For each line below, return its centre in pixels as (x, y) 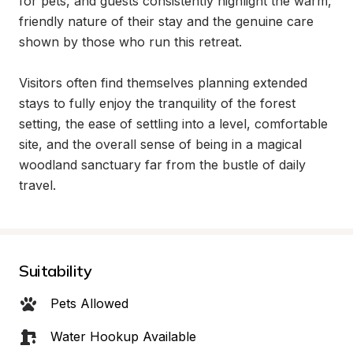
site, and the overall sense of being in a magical (160, 144)
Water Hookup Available (123, 336)
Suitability (56, 271)
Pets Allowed (89, 303)
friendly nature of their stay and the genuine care (166, 21)
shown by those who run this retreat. (130, 42)
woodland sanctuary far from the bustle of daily (162, 165)
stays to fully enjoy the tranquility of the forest (157, 103)
